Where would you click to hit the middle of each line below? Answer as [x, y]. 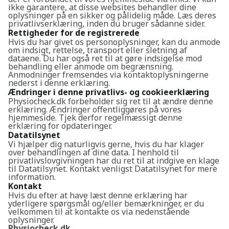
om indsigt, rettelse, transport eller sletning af [98, 50]
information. [32, 177]
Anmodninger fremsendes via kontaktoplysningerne [108, 75]
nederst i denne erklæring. [59, 83]
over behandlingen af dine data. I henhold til [94, 152]
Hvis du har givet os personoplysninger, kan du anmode [114, 42]
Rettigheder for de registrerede [74, 33]
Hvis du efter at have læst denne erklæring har [98, 195]
